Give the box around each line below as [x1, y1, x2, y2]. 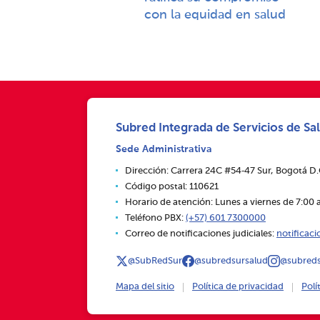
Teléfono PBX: [125, 214, 186, 223]
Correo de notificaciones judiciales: [125, 229, 276, 239]
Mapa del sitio [116, 282, 174, 291]
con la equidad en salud [144, 9, 286, 21]
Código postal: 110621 [125, 182, 219, 191]
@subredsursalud [194, 256, 268, 266]
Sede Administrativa [116, 144, 212, 154]
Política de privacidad [192, 282, 284, 291]
